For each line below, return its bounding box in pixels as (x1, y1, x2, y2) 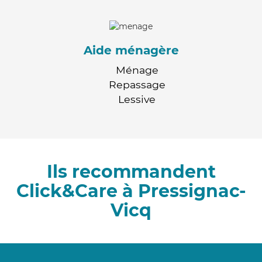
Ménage (115, 63, 158, 76)
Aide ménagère (83, 43, 179, 57)
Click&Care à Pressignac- (16, 180, 246, 202)
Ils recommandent (46, 160, 216, 182)
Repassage (108, 78, 166, 91)
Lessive (118, 92, 156, 105)
